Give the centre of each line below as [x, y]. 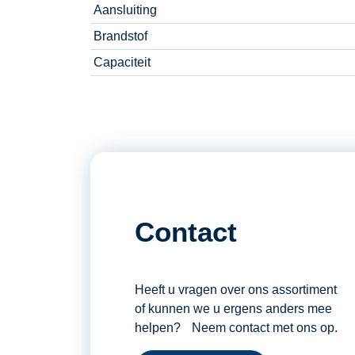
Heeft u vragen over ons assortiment [236, 290]
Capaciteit [122, 63]
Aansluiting [125, 10]
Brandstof [120, 36]
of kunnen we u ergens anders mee [233, 309]
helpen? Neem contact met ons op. [236, 328]
